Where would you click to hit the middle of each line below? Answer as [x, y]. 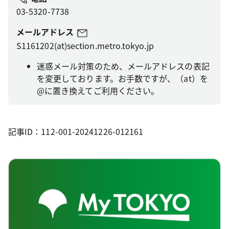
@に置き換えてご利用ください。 [98, 91]
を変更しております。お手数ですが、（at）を [122, 78]
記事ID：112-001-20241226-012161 [76, 132]
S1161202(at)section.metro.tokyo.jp [85, 46]
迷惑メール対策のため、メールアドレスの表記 [123, 66]
